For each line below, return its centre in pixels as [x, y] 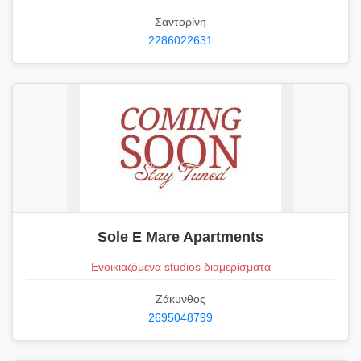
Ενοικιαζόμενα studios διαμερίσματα [180, 266]
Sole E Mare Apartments [180, 237]
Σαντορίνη [180, 21]
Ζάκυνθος [180, 299]
